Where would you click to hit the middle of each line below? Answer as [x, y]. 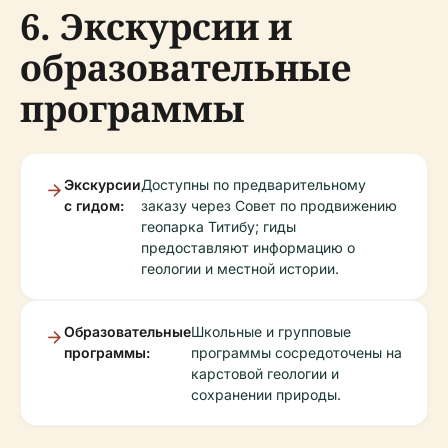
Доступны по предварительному [253, 185]
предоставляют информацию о [248, 248]
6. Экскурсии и [156, 27]
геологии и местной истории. [240, 269]
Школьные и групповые [271, 332]
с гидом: [94, 206]
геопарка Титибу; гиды [218, 227]
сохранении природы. [266, 395]
